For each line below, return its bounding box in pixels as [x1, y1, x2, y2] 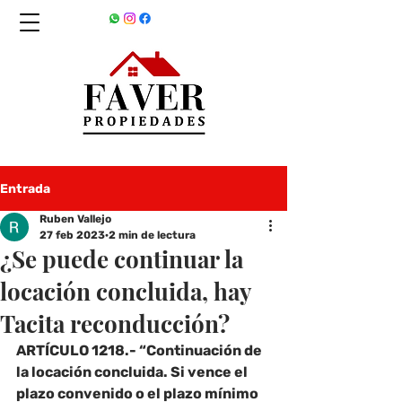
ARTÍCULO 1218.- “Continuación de [16, 342, 265, 359]
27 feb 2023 [39, 229, 105, 241]
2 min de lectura [109, 229, 196, 241]
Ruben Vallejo [39, 213, 111, 225]
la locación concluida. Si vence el [16, 363, 250, 380]
